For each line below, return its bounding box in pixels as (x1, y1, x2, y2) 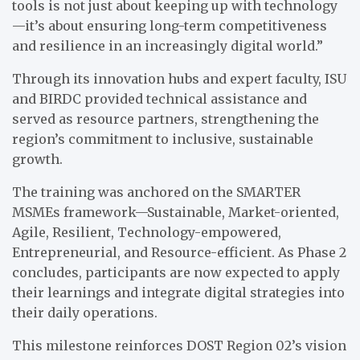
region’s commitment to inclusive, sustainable (12, 131, 313, 148)
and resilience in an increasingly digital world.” (12, 38, 323, 55)
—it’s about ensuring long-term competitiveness (12, 18, 327, 35)
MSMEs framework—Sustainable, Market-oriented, (12, 204, 339, 221)
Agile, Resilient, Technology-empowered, (12, 224, 281, 241)
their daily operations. (12, 305, 157, 321)
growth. (12, 151, 63, 168)
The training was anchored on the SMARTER (12, 184, 301, 201)
